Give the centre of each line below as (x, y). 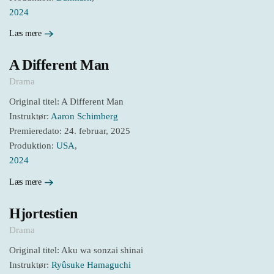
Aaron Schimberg (84, 117)
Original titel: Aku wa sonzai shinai (76, 250)
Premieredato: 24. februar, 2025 (70, 131)
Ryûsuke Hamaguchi (91, 265)
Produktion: (33, 146)
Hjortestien (43, 213)
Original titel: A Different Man (66, 102)
